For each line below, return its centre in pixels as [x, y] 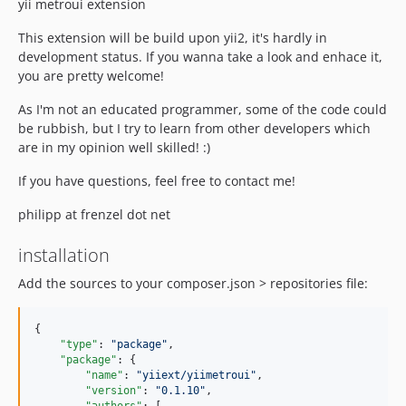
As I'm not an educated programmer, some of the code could [203, 109]
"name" [104, 375]
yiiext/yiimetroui [196, 375]
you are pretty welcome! [91, 76]
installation [64, 255]
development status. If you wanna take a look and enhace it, [200, 57]
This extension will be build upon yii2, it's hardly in [173, 38]
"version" [114, 391]
